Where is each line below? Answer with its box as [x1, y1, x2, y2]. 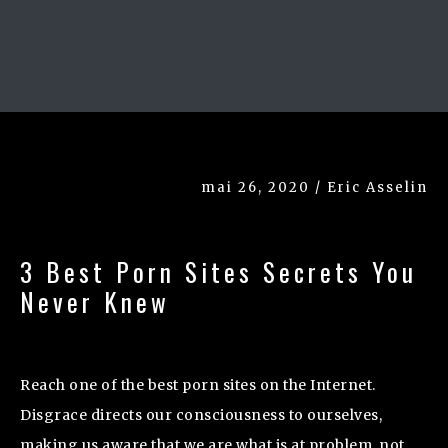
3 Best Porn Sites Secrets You [20, 252, 417, 290]
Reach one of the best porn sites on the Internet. [20, 375, 376, 394]
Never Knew [20, 282, 170, 320]
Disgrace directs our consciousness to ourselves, [20, 405, 382, 424]
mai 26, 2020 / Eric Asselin [201, 178, 428, 196]
